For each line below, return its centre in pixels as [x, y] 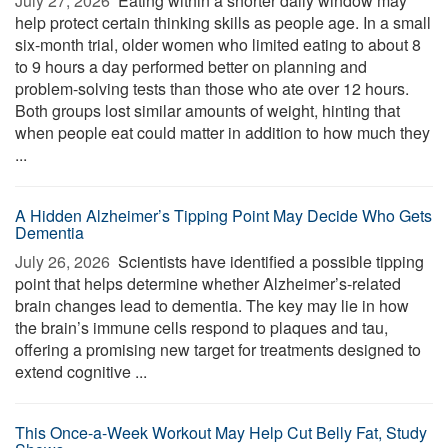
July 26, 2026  [64, 261]
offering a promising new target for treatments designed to [218, 349]
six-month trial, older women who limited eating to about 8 [218, 44]
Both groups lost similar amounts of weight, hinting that [207, 110]
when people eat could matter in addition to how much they [222, 132]
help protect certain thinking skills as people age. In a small [223, 22]
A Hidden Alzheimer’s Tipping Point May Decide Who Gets [223, 215]
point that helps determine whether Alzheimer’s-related [208, 283]
